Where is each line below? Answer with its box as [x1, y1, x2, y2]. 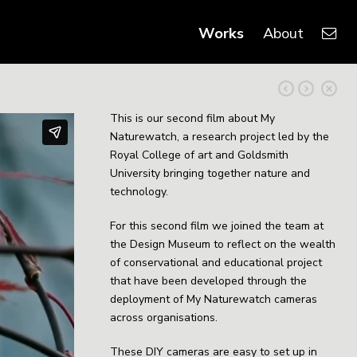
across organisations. [110, 310, 218, 325]
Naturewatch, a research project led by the [110, 129, 330, 144]
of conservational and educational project [110, 255, 323, 270]
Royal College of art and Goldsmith [110, 147, 289, 163]
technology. [110, 184, 169, 199]
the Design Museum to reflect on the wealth [110, 237, 336, 252]
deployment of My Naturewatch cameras [110, 292, 318, 307]
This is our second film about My [110, 111, 276, 126]
